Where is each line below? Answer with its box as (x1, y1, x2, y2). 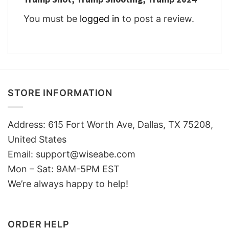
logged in (80, 13, 120, 25)
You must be (24, 13, 80, 25)
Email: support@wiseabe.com (8, 148, 135, 159)
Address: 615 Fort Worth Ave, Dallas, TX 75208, (8, 119, 213, 130)
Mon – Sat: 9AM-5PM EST (8, 163, 120, 174)
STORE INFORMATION (8, 87, 113, 98)
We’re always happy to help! (8, 178, 128, 189)
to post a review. (120, 13, 194, 25)
